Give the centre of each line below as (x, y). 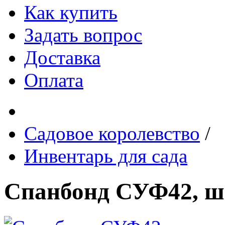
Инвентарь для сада (106, 156)
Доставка (62, 58)
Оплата (54, 80)
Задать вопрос (83, 35)
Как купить (71, 12)
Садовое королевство (112, 133)
